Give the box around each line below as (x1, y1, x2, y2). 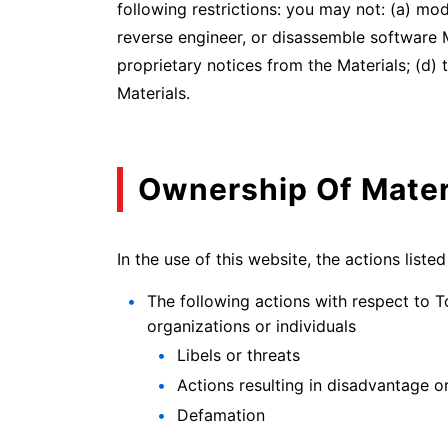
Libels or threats (177, 345, 300, 366)
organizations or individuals (147, 315, 356, 336)
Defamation (177, 404, 265, 425)
